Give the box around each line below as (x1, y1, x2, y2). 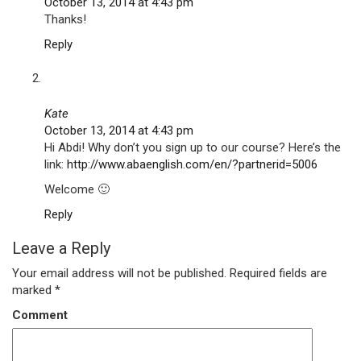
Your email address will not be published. (12, 266, 226, 280)
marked (12, 283, 55, 297)
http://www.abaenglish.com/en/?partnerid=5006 (67, 157, 317, 172)
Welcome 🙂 (44, 182, 110, 197)
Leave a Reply (12, 239, 110, 258)
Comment (12, 308, 68, 322)
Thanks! (44, 12, 86, 27)
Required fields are (226, 266, 327, 280)
